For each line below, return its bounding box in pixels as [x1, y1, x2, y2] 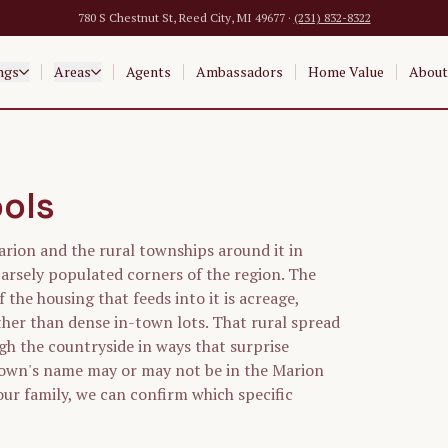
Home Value [307, 62, 384, 81]
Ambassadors [195, 62, 283, 81]
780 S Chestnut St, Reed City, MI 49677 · [77, 10, 291, 25]
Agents [125, 62, 171, 81]
